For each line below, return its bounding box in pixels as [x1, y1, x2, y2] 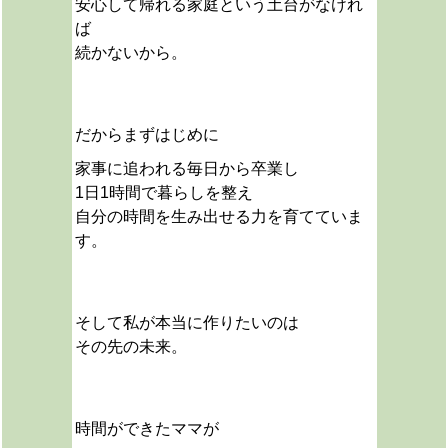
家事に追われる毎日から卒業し [74, 160, 299, 177]
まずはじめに [122, 126, 219, 143]
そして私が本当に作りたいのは [74, 314, 299, 331]
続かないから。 [74, 44, 187, 61]
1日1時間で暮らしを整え [74, 184, 253, 201]
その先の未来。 [74, 338, 187, 355]
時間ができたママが [74, 420, 219, 437]
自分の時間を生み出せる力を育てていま [74, 208, 363, 225]
